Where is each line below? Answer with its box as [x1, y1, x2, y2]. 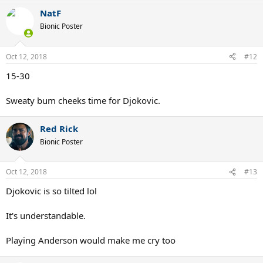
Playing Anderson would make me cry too [6, 234, 176, 247]
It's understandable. [6, 210, 86, 222]
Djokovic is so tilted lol [6, 185, 97, 197]
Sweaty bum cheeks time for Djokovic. [6, 94, 160, 106]
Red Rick [40, 122, 78, 134]
